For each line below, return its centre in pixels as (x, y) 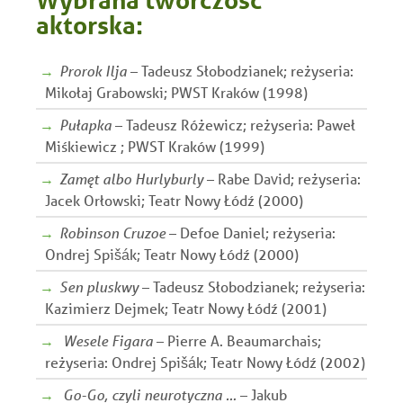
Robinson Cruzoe (112, 232)
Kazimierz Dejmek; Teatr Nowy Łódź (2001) (186, 308)
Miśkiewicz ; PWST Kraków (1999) (155, 146)
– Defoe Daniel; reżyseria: (251, 232)
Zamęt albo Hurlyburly (131, 178)
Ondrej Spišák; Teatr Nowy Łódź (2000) (172, 254)
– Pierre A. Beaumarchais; (237, 340)
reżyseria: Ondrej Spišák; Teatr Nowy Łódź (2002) (205, 362)
